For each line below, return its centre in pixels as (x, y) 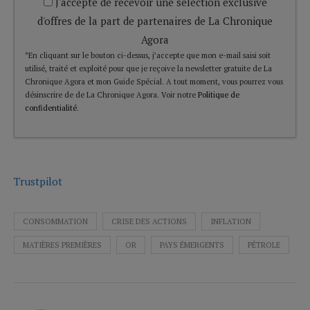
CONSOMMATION (55, 221)
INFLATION (231, 221)
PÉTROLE (264, 245)
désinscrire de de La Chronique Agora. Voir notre (111, 94)
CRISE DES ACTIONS (149, 221)
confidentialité (51, 108)
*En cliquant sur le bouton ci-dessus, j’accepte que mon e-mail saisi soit (148, 55)
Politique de (219, 94)
